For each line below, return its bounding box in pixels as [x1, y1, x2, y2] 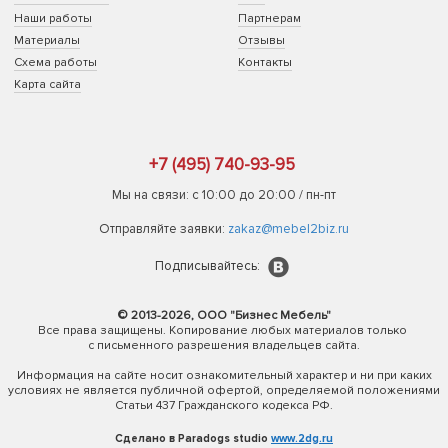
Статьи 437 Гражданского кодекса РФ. [115, 398, 333, 413]
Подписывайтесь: [155, 258, 263, 275]
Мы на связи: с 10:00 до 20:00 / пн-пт [112, 187, 336, 203]
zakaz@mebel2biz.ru [228, 221, 349, 238]
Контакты [238, 55, 292, 70]
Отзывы [238, 33, 285, 48]
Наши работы [14, 11, 92, 26]
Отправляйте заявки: [99, 221, 228, 237]
